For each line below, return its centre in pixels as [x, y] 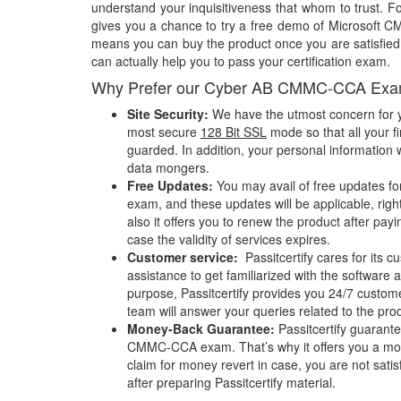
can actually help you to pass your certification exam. [241, 60]
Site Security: [168, 113]
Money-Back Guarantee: [203, 328]
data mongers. [168, 167]
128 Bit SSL [234, 131]
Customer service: [184, 256]
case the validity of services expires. [230, 239]
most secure [164, 131]
